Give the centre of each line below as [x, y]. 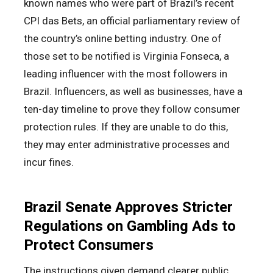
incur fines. [49, 162]
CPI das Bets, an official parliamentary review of [132, 20]
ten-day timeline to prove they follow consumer [132, 109]
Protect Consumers [89, 245]
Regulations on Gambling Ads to [130, 226]
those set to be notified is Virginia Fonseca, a [126, 56]
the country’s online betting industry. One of [123, 38]
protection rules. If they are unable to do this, [126, 126]
